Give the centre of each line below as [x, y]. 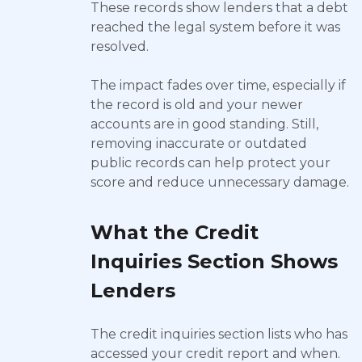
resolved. [120, 46]
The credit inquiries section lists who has [219, 334]
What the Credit [175, 232]
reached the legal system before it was [215, 27]
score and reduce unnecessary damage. [220, 182]
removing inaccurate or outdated [199, 143]
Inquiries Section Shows [214, 261]
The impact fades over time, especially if [218, 85]
